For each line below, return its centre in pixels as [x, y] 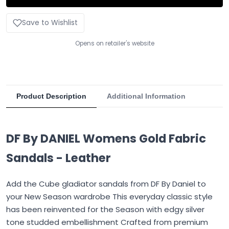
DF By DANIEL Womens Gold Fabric [106, 139]
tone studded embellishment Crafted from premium [107, 222]
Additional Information [146, 96]
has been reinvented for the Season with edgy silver [105, 210]
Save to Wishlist [50, 23]
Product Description [51, 96]
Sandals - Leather [59, 158]
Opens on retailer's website [114, 43]
